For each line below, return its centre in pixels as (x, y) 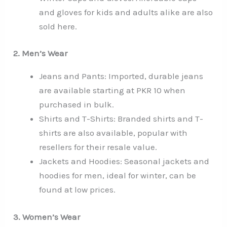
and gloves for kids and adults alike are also (126, 12)
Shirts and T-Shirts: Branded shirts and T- (121, 119)
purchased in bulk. (77, 105)
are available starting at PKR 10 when (112, 90)
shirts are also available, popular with (113, 133)
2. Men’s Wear (41, 53)
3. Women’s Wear (47, 217)
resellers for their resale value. (98, 147)
